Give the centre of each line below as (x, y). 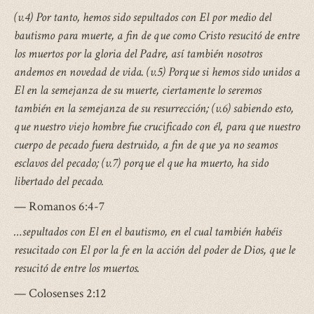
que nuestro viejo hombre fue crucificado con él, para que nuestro (157, 127)
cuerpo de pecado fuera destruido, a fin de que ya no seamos (146, 145)
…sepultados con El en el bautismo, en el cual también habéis (148, 232)
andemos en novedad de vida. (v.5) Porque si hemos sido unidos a (157, 72)
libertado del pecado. (59, 182)
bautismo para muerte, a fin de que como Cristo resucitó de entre (157, 36)
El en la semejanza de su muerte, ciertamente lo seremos (138, 90)
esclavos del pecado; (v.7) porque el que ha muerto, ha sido (141, 163)
